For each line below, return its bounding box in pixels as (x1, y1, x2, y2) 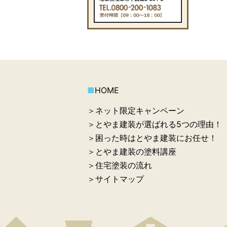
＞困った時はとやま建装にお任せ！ (87, 132, 217, 143)
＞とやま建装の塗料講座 (87, 146, 176, 157)
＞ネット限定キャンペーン (87, 105, 184, 116)
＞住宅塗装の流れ (87, 160, 152, 170)
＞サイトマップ (87, 173, 144, 184)
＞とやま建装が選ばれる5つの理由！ (87, 119, 222, 129)
